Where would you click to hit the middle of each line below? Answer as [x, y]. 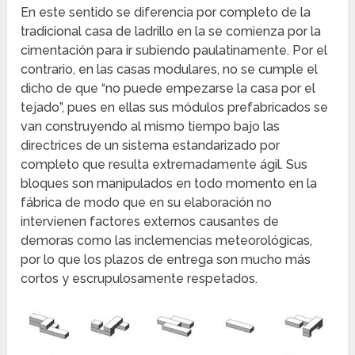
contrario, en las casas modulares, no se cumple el [170, 70]
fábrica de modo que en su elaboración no [147, 203]
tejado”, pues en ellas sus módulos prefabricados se [175, 108]
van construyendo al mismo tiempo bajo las [151, 127]
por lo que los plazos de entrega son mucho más [166, 260]
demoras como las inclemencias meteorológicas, [167, 241]
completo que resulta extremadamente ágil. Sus [164, 165]
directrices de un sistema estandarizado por [151, 146]
